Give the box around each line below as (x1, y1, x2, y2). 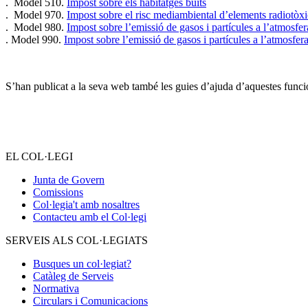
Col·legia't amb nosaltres (33, 198, 140, 210)
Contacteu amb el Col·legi (33, 210, 146, 223)
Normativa (33, 282, 79, 294)
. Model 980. (5, 21, 67, 33)
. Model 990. (5, 33, 64, 45)
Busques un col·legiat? (33, 257, 131, 269)
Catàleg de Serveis (33, 269, 113, 282)
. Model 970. (5, 8, 67, 21)
